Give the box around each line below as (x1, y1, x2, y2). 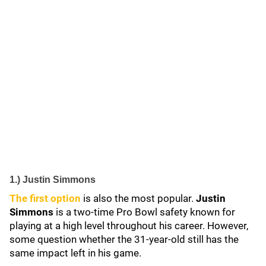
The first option (9, 192, 81, 204)
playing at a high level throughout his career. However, (9, 220, 248, 232)
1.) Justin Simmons (9, 175, 96, 185)
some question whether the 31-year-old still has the (9, 233, 239, 245)
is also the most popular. (81, 192, 196, 204)
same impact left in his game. (9, 247, 144, 259)
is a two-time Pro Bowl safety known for (53, 206, 235, 218)
